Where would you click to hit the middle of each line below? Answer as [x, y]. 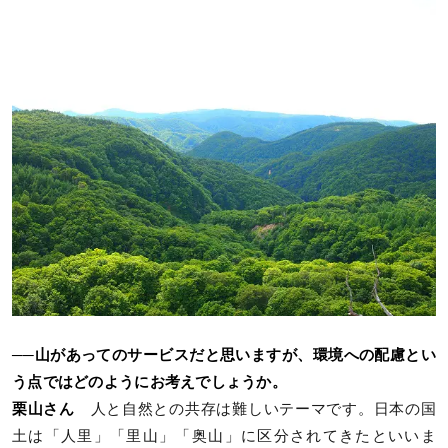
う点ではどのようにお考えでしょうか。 [150, 382]
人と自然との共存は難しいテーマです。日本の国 [255, 409]
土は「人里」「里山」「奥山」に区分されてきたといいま [224, 436]
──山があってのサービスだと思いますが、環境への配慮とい [224, 355]
